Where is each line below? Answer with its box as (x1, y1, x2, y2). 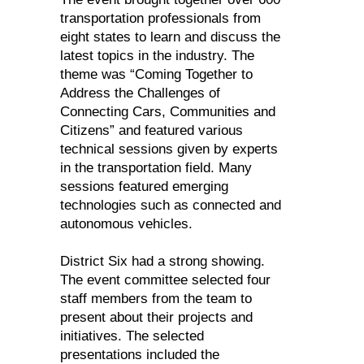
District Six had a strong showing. (60, 253, 265, 270)
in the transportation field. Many (60, 160, 252, 176)
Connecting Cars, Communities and (60, 104, 275, 120)
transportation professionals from (60, 11, 261, 27)
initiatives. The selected (60, 328, 204, 344)
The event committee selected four (60, 272, 271, 288)
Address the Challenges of (60, 85, 220, 102)
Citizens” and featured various (60, 123, 243, 139)
